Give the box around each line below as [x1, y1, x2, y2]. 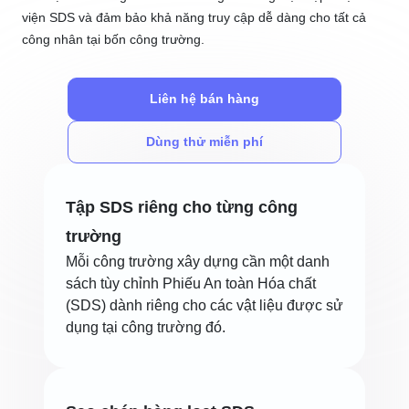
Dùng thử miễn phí [146, 134, 263, 149]
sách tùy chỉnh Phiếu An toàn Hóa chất [66, 276, 316, 291]
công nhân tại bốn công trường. [22, 32, 204, 47]
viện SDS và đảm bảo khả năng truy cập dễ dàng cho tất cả [22, 10, 366, 25]
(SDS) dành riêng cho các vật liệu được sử [66, 298, 343, 313]
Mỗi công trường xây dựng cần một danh [66, 254, 330, 269]
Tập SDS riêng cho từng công [66, 198, 298, 216]
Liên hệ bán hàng [150, 91, 259, 106]
